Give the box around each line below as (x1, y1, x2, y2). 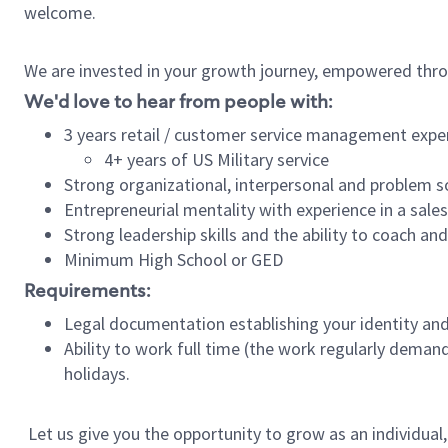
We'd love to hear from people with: (24, 90, 333, 114)
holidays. (64, 362, 130, 385)
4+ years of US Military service (104, 148, 329, 171)
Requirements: (24, 279, 151, 303)
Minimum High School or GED (64, 248, 283, 271)
